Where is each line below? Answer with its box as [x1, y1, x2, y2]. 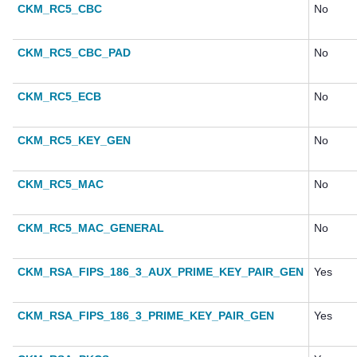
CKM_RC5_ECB [18, 90, 101, 104]
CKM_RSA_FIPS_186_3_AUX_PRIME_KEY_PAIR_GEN [18, 265, 304, 279]
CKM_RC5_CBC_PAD [18, 46, 131, 60]
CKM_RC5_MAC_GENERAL [18, 222, 164, 235]
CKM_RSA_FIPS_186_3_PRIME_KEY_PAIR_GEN [18, 309, 274, 323]
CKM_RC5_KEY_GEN [18, 134, 131, 147]
